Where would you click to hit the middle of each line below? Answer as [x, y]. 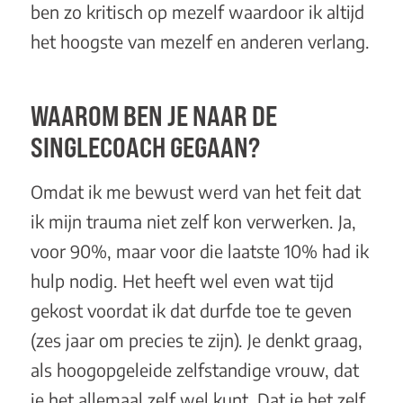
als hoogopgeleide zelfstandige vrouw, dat [194, 370]
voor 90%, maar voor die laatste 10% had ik [199, 251]
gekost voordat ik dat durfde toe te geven [191, 311]
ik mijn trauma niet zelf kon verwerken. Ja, [193, 222]
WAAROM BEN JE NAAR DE [153, 115]
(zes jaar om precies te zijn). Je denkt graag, [196, 340]
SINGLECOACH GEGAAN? [145, 147]
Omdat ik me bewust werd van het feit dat [195, 192]
